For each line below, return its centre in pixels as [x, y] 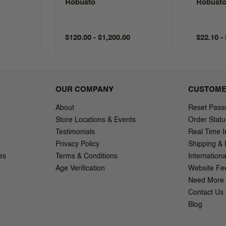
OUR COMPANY [84, 89]
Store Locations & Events [96, 120]
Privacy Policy [77, 144]
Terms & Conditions [87, 156]
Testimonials [75, 132]
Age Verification [80, 168]
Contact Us [206, 192]
